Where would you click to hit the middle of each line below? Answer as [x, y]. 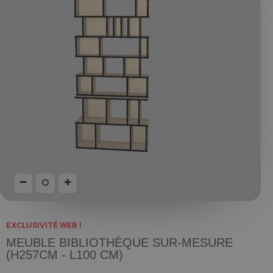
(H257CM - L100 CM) [65, 255]
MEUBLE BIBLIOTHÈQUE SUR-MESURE [119, 243]
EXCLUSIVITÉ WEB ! [44, 225]
